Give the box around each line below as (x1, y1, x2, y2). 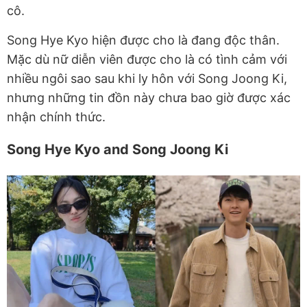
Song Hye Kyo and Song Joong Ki (7, 141, 228, 158)
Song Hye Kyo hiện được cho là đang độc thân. (7, 33, 280, 48)
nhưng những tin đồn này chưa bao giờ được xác (7, 90, 291, 106)
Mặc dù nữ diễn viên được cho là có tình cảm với (7, 52, 287, 67)
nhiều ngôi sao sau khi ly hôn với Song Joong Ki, (7, 71, 287, 86)
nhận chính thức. (7, 110, 106, 125)
